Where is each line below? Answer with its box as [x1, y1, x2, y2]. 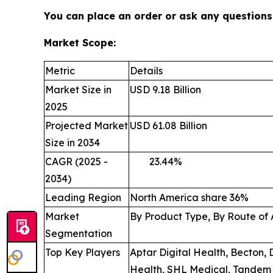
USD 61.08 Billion [130, 119, 207, 132]
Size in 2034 [45, 136, 100, 149]
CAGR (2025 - [45, 155, 108, 168]
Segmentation [45, 227, 112, 239]
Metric [45, 64, 75, 77]
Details [130, 64, 163, 77]
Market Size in [45, 83, 112, 96]
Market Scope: [44, 36, 116, 49]
